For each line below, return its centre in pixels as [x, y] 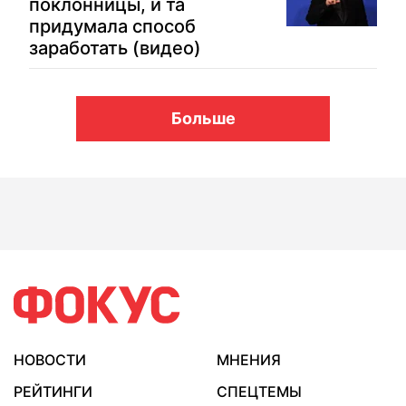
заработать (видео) [115, 48]
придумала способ [112, 26]
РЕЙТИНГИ [53, 391]
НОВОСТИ [50, 360]
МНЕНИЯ [249, 360]
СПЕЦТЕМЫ [259, 391]
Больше [203, 118]
